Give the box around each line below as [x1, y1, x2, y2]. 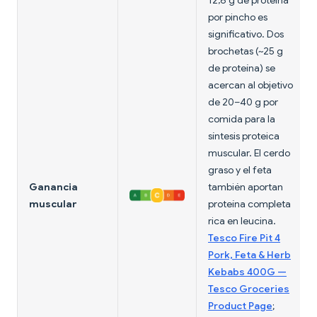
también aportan [208, 180, 283, 194]
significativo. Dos [208, 28, 284, 41]
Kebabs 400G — [208, 265, 287, 279]
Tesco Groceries [208, 282, 289, 296]
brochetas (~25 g [208, 45, 283, 58]
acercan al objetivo [208, 79, 293, 92]
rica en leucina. [208, 214, 276, 228]
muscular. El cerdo [208, 146, 290, 160]
